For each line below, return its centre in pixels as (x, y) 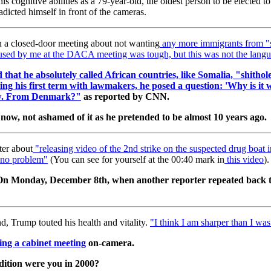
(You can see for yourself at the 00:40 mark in (137, 159)
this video (245, 159)
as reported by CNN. (128, 96)
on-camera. (113, 243)
